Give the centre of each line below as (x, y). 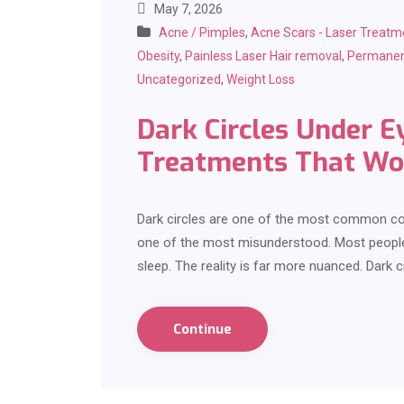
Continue (202, 330)
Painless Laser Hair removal (263, 56)
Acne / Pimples (202, 33)
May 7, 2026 (187, 9)
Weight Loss (261, 80)
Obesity (158, 56)
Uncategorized (179, 80)
